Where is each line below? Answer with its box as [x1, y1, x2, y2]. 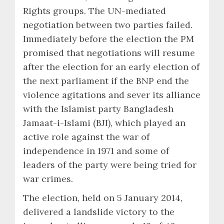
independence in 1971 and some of [23, 144, 169, 156]
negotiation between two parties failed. [23, 18, 192, 30]
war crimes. [23, 172, 73, 184]
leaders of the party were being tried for [23, 158, 196, 170]
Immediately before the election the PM [23, 32, 194, 44]
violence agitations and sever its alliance [23, 88, 200, 100]
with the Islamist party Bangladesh [23, 102, 173, 114]
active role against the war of [23, 130, 149, 142]
